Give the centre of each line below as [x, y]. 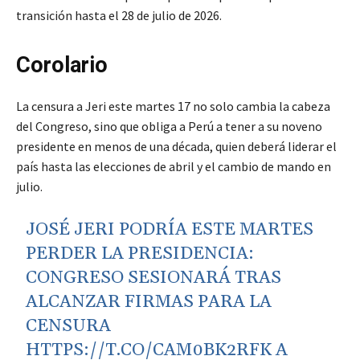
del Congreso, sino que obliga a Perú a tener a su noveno [169, 127]
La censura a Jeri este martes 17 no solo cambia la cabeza [173, 106]
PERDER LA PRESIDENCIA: [140, 254]
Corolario [62, 65]
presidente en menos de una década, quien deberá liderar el [176, 147]
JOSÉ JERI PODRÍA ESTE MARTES [170, 230]
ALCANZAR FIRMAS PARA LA [149, 303]
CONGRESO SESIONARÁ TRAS [154, 278]
